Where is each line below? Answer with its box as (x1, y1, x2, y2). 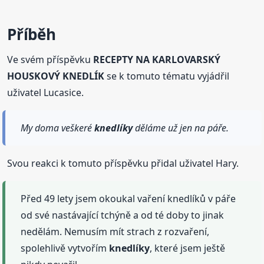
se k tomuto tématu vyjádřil (104, 70, 230, 83)
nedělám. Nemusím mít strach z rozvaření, (21, 225, 210, 239)
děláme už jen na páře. (133, 121, 229, 135)
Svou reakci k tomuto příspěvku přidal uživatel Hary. (7, 157, 239, 170)
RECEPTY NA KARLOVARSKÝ (93, 53, 221, 67)
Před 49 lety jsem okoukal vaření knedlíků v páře (21, 192, 236, 206)
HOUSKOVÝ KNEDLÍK (7, 70, 105, 83)
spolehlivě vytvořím (21, 242, 110, 255)
